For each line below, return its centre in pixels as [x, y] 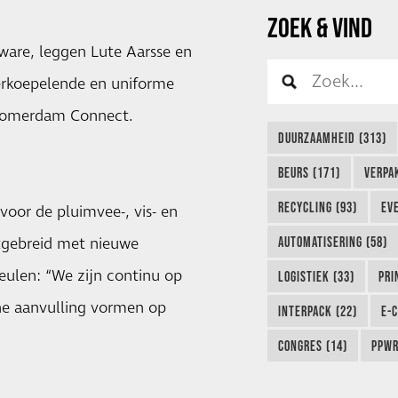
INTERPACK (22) [317, 311]
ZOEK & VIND [322, 27]
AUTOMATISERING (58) [332, 242]
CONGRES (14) [312, 346]
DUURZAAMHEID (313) [332, 138]
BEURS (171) [309, 173]
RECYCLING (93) [317, 207]
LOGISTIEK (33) [316, 277]
